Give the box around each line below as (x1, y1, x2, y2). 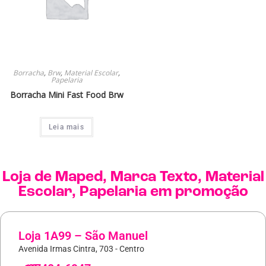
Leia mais (49, 123, 84, 132)
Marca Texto (110, 170, 198, 185)
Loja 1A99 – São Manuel (18, 229, 148, 243)
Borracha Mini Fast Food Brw (9, 89, 123, 101)
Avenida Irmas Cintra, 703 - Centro (18, 244, 144, 254)
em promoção (146, 185, 248, 200)
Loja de (2, 170, 55, 185)
